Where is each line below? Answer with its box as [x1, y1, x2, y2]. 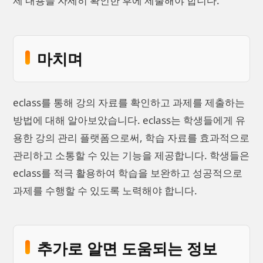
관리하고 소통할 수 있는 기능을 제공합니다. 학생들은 [13, 148, 249, 162]
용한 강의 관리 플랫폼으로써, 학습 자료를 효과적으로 [13, 130, 249, 144]
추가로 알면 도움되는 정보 [37, 238, 217, 259]
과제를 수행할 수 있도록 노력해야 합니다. [13, 183, 197, 197]
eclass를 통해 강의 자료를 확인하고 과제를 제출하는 [13, 95, 245, 109]
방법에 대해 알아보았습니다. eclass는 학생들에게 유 [13, 113, 245, 127]
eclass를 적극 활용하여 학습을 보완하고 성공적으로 [13, 166, 242, 180]
